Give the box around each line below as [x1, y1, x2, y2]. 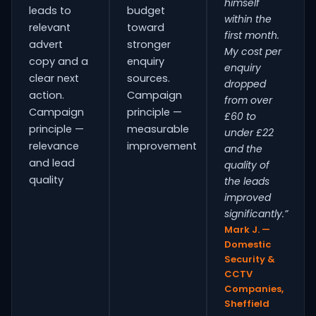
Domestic [224, 238, 272, 251]
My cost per [224, 44, 282, 59]
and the [224, 142, 263, 156]
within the [224, 12, 272, 26]
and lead [29, 156, 75, 170]
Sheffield [224, 297, 270, 310]
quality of [224, 158, 270, 172]
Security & [224, 253, 276, 266]
